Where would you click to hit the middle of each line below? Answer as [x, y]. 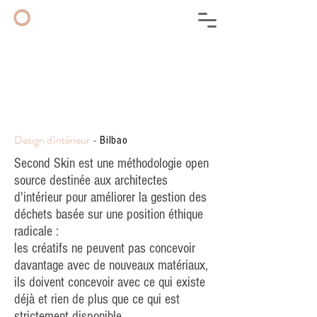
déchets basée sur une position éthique [109, 214]
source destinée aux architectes [91, 180]
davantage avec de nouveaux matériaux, [111, 265]
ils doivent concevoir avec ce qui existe [110, 282]
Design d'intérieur [52, 140]
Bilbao [114, 140]
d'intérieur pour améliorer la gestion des [110, 197]
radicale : [36, 231]
